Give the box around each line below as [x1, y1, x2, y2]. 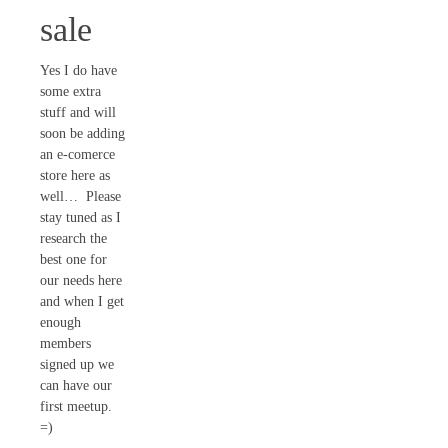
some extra [40, 83, 101, 99]
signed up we [40, 356, 114, 372]
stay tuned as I [40, 209, 121, 225]
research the [40, 230, 107, 246]
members [40, 335, 91, 351]
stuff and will [40, 104, 116, 120]
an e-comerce [40, 146, 115, 162]
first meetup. [40, 398, 112, 414]
